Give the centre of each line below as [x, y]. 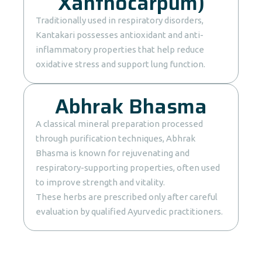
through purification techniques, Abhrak [116, 138]
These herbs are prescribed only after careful [127, 197]
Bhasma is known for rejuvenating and [113, 153]
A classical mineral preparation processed [119, 124]
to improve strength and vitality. [100, 182]
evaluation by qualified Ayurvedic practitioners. [129, 211]
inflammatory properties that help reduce [120, 49]
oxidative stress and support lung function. [120, 64]
